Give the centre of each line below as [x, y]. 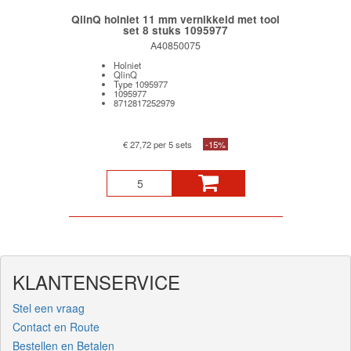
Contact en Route [56, 327]
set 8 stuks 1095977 [175, 31]
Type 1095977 [140, 84]
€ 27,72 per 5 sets [157, 144]
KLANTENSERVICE [96, 282]
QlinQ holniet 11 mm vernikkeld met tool [175, 20]
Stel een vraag [49, 308]
